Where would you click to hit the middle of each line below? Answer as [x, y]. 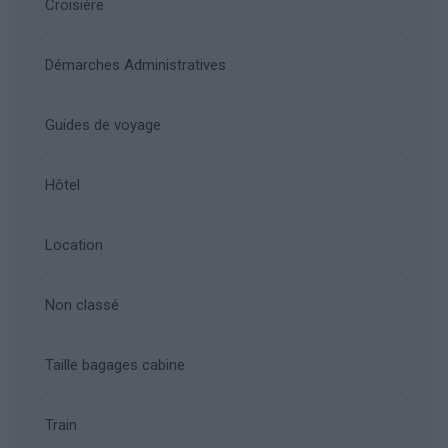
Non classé [82, 305]
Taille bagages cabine [115, 365]
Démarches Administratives [135, 65]
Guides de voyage [103, 125]
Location [74, 245]
